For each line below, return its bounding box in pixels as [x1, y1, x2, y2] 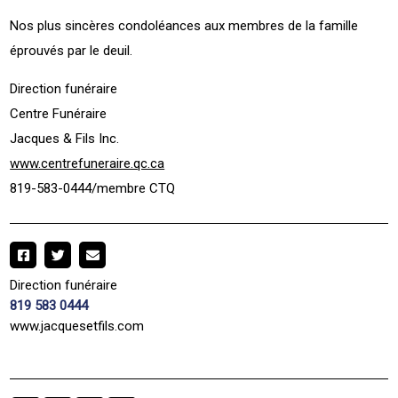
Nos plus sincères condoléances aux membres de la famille [10, 17, 359, 34]
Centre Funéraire [10, 105, 107, 122]
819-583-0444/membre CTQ [10, 179, 176, 196]
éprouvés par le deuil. [10, 42, 133, 59]
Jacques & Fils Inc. [10, 130, 120, 147]
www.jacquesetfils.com [10, 317, 145, 334]
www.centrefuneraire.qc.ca [10, 155, 165, 171]
